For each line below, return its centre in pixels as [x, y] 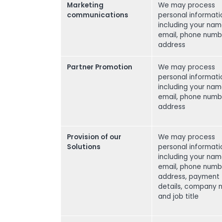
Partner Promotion [100, 67]
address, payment [189, 177]
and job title [178, 196]
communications [98, 15]
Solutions [84, 147]
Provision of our [94, 137]
